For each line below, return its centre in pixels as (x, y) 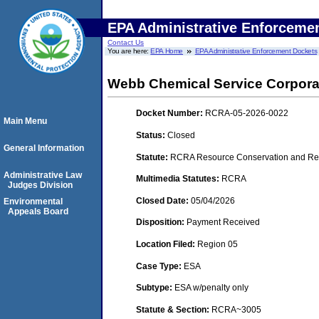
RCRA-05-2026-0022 (247, 114)
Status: (152, 135)
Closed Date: (163, 200)
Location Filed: (167, 244)
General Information (44, 148)
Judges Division (40, 185)
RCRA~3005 (236, 309)
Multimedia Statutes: (179, 179)
